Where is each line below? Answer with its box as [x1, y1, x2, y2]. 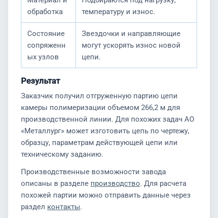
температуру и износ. [82, 7, 155, 16]
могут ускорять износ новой [82, 41, 181, 50]
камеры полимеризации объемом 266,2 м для [21, 103, 180, 112]
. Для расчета [140, 179, 186, 188]
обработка [27, 7, 63, 16]
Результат [21, 76, 60, 86]
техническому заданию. [21, 150, 103, 159]
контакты [47, 202, 80, 211]
